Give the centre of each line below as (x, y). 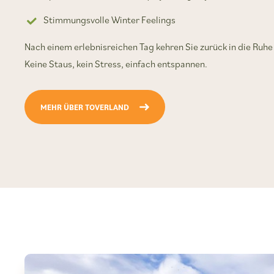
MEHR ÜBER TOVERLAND (84, 107)
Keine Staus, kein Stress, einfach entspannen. (116, 64)
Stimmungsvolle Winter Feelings (110, 19)
